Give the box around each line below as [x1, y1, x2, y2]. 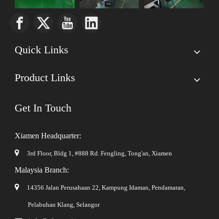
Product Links [15, 71, 75, 84]
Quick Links [15, 44, 68, 56]
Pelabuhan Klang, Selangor [15, 201, 100, 208]
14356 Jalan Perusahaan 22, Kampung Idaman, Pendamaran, [27, 184, 185, 191]
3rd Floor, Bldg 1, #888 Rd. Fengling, [27, 150, 126, 157]
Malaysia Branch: [15, 166, 69, 174]
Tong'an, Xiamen [126, 150, 172, 157]
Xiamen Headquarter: [15, 131, 81, 140]
